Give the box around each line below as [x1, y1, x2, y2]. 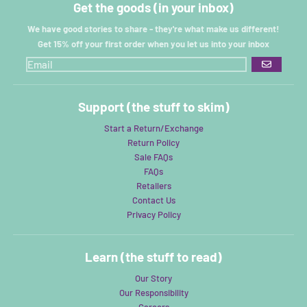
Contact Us [132, 194, 175, 206]
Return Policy [127, 136, 180, 148]
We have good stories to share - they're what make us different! [27, 23, 280, 35]
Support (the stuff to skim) [77, 99, 230, 115]
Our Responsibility [119, 286, 188, 298]
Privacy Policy [126, 208, 181, 220]
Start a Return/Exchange [103, 122, 204, 134]
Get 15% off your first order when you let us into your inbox [38, 38, 269, 50]
